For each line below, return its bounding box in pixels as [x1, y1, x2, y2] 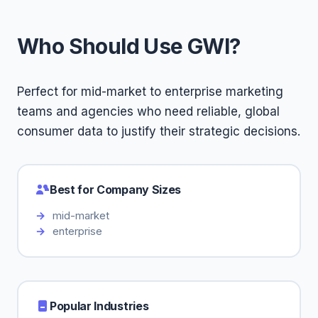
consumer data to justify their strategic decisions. [17, 124, 300, 138]
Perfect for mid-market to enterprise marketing [17, 84, 283, 99]
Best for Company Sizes [50, 182, 181, 197]
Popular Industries [50, 298, 149, 313]
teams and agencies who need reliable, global [17, 104, 280, 119]
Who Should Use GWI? [17, 33, 241, 59]
